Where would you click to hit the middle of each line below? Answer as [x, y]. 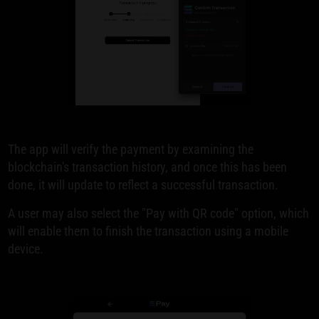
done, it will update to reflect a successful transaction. [143, 185]
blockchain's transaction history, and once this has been [148, 167]
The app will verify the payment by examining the [131, 150]
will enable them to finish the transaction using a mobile [148, 231]
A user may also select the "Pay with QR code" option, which [159, 214]
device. [26, 249]
